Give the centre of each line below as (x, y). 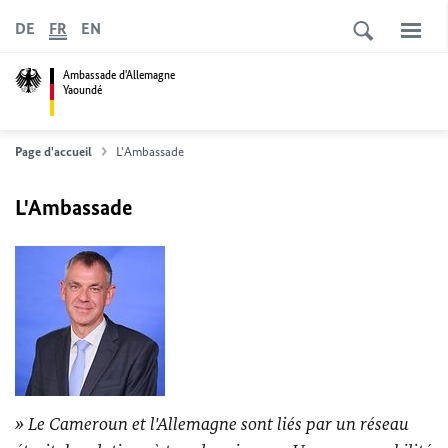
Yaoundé (82, 89)
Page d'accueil (53, 151)
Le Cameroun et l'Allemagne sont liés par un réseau (218, 424)
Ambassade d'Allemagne (119, 74)
